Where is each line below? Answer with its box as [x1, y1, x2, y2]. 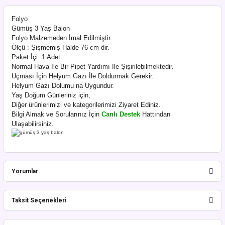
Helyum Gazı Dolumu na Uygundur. [12, 82, 114, 89]
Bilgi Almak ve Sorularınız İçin [12, 110, 101, 118]
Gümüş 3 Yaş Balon [12, 25, 72, 32]
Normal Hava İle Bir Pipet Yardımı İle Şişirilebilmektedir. [12, 63, 174, 70]
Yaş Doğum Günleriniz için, [12, 91, 90, 99]
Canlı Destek [101, 110, 140, 118]
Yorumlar [12, 168, 38, 175]
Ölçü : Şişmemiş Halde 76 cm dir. [12, 44, 109, 51]
